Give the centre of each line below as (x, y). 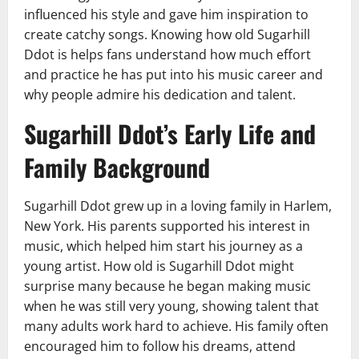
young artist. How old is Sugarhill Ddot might (159, 266)
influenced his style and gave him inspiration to (166, 15)
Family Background (117, 167)
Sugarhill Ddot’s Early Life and (170, 134)
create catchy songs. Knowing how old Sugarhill (167, 35)
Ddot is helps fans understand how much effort (167, 55)
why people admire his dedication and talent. (160, 95)
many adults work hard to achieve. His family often (176, 327)
